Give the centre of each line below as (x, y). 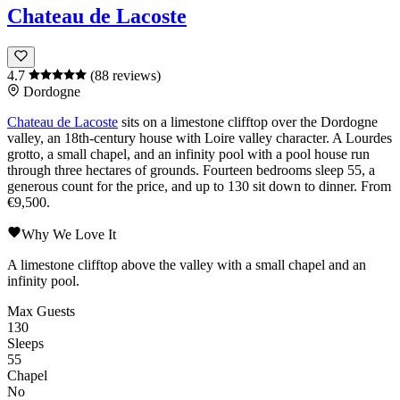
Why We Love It (69, 234)
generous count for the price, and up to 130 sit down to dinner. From (199, 186)
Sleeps (25, 343)
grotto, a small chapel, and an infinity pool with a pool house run (188, 154)
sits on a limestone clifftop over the (219, 121)
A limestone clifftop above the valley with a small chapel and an (187, 264)
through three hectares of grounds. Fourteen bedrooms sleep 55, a (191, 170)
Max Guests (41, 311)
